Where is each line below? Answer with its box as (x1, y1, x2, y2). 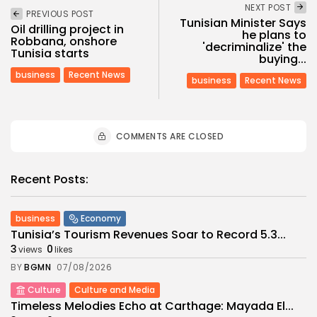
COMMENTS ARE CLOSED (115, 130, 224, 143)
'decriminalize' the (202, 39, 306, 56)
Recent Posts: (11, 171, 88, 188)
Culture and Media (74, 284, 155, 296)
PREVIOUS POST (26, 7, 94, 20)
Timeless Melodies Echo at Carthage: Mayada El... (11, 298, 294, 315)
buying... (259, 51, 306, 68)
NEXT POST (244, 1, 291, 14)
